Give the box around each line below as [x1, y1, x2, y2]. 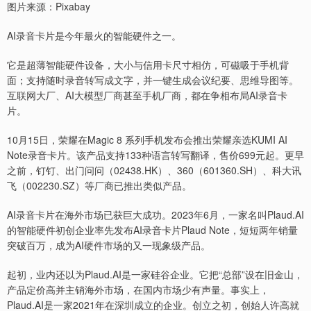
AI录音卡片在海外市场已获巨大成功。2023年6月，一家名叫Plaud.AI [7, 208, 304, 222]
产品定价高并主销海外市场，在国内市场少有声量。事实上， [7, 283, 269, 297]
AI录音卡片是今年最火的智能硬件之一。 [7, 28, 181, 43]
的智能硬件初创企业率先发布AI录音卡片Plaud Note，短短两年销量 [7, 223, 298, 237]
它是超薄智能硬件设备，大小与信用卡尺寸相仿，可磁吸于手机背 [7, 58, 289, 72]
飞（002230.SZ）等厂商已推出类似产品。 [7, 178, 192, 193]
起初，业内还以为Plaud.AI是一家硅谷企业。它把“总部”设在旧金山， [7, 267, 303, 282]
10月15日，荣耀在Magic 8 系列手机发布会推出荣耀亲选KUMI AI [7, 133, 287, 147]
